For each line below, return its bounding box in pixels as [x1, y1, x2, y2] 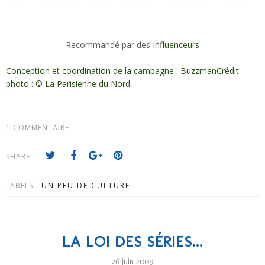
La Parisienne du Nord [43, 77, 130, 89]
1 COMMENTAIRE [6, 122, 69, 132]
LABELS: [6, 180, 38, 190]
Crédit [216, 64, 239, 76]
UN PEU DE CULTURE [41, 180, 130, 190]
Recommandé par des [66, 38, 153, 50]
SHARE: [6, 151, 35, 161]
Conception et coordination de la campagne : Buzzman [6, 64, 216, 76]
